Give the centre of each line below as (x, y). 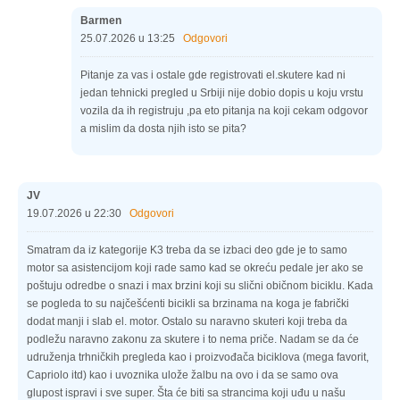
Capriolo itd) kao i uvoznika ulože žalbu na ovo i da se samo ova (183, 375)
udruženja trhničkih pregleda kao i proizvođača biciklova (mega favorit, (198, 357)
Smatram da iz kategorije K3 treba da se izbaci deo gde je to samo (187, 250)
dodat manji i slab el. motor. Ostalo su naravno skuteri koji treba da (187, 321)
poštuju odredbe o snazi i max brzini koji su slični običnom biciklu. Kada (200, 285)
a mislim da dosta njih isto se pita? (163, 128)
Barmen (101, 20)
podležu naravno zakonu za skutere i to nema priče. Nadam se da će (193, 339)
